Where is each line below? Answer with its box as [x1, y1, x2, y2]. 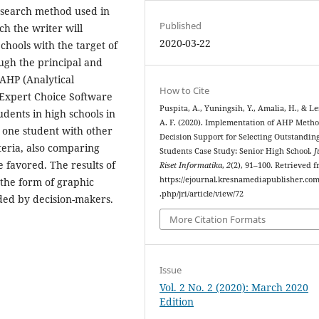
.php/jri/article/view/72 [159, 189, 244, 199]
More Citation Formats [169, 212, 266, 226]
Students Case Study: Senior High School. [159, 146, 315, 157]
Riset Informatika [159, 160, 223, 171]
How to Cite [159, 84, 210, 98]
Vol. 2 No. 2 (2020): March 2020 [159, 280, 309, 294]
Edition [159, 294, 194, 308]
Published [159, 19, 202, 33]
